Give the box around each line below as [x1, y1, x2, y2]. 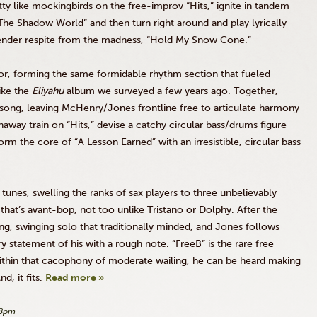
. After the [231, 204, 277, 216]
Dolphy [199, 204, 231, 216]
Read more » [45, 272, 104, 284]
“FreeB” [172, 238, 205, 250]
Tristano [147, 204, 183, 216]
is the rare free [205, 238, 274, 250]
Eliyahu [32, 85, 64, 97]
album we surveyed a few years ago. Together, [64, 85, 278, 97]
